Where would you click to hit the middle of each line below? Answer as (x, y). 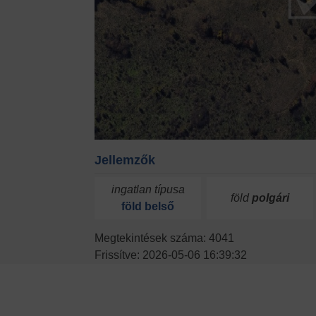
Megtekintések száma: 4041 (165, 238)
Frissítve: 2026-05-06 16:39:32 (171, 255)
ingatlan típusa (148, 189)
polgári (270, 197)
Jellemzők (125, 160)
